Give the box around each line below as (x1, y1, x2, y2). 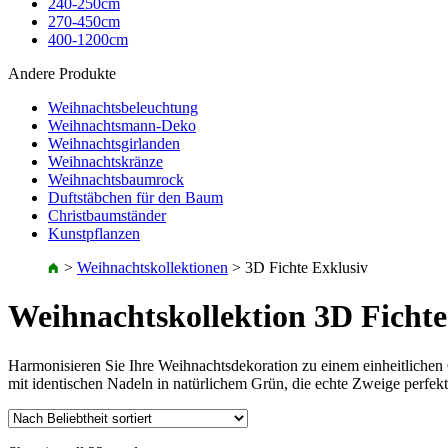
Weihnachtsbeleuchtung (48, 99, 198, 116)
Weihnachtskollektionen (77, 259, 228, 276)
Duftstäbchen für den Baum (48, 189, 223, 206)
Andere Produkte (8, 65, 116, 82)
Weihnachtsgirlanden (48, 135, 180, 152)
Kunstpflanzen (48, 225, 140, 242)
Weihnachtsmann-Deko (48, 117, 196, 134)
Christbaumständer (48, 207, 166, 224)
